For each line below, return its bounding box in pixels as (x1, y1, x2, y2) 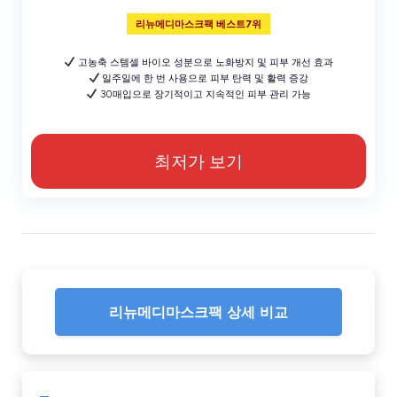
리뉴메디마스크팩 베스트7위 (136, 17, 261, 30)
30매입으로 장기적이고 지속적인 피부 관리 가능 (97, 87, 311, 100)
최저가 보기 (154, 150, 243, 172)
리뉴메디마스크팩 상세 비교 (109, 301, 288, 321)
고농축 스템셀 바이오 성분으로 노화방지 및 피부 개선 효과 (74, 55, 333, 68)
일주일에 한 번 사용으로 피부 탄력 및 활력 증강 (99, 71, 309, 84)
